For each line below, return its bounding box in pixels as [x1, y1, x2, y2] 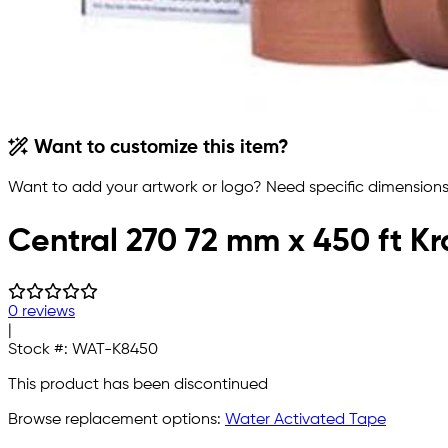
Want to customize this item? [29, 139, 290, 158]
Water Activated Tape [225, 412, 386, 429]
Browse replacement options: [8, 412, 225, 429]
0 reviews [8, 304, 75, 321]
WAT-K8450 [72, 342, 158, 359]
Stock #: [8, 342, 72, 359]
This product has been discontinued [8, 377, 268, 394]
